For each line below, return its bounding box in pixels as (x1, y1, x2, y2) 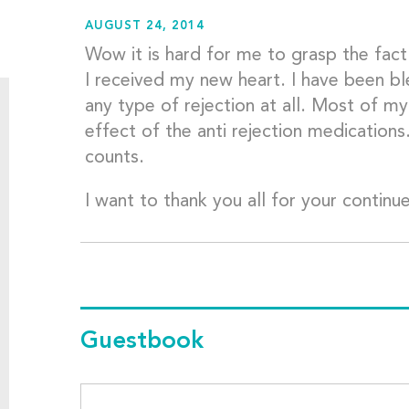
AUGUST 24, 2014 (84, 20, 204, 33)
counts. (84, 149, 144, 168)
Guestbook (79, 330, 204, 354)
